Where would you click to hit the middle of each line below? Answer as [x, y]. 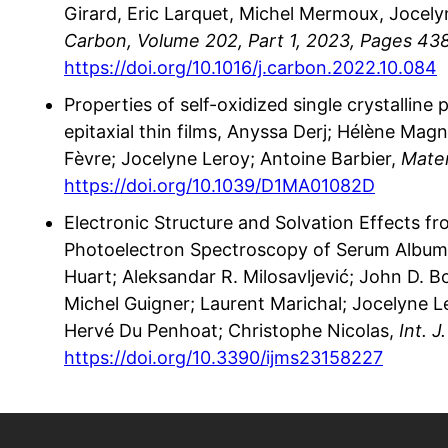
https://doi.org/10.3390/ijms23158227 [223, 357]
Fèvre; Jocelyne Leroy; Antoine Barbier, [232, 158]
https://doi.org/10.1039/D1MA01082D [219, 185]
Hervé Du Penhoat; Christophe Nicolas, [231, 330]
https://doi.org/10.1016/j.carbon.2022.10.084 [250, 67]
